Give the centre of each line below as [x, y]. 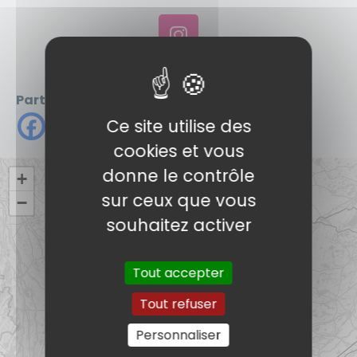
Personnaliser [178, 335]
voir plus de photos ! [178, 76]
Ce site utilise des [178, 126]
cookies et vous [178, 151]
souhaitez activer [178, 225]
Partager [47, 100]
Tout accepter [178, 273]
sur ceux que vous [178, 200]
